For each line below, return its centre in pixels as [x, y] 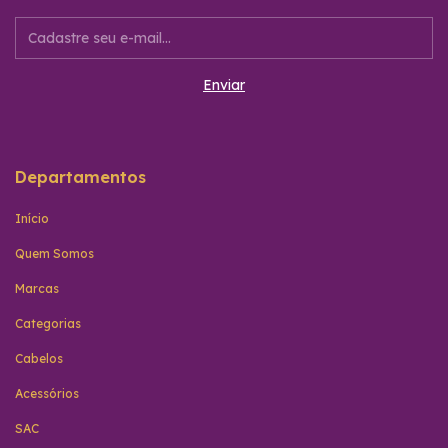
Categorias [48, 323]
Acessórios [47, 393]
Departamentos [80, 176]
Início [32, 218]
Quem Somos [54, 253]
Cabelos [39, 358]
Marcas [37, 288]
